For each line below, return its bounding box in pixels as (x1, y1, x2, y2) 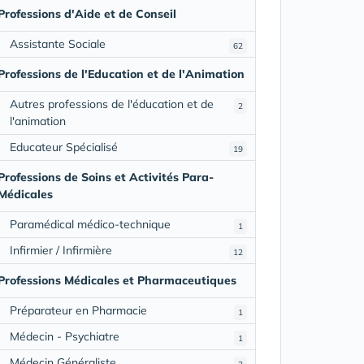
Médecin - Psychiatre (9, 328, 119, 344)
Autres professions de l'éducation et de (9, 96, 214, 111)
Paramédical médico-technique (9, 216, 171, 232)
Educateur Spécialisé (9, 139, 118, 154)
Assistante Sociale (9, 36, 106, 51)
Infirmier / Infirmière (9, 242, 112, 258)
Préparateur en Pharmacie (9, 302, 147, 318)
